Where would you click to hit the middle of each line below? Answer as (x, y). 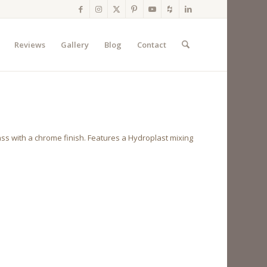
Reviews (30, 45)
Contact (151, 45)
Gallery (74, 45)
